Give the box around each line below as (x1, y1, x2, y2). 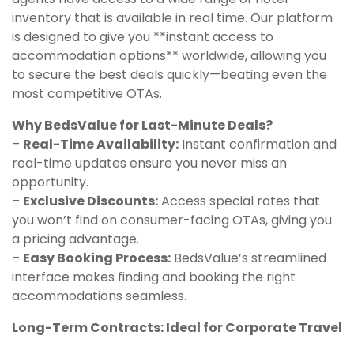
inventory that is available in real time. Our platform (12, 9, 333, 28)
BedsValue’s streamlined (171, 249, 326, 268)
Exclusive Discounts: (23, 192, 158, 211)
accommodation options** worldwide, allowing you (12, 47, 326, 66)
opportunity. (12, 173, 88, 192)
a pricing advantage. (12, 230, 139, 249)
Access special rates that (158, 192, 320, 211)
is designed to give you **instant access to (12, 28, 273, 47)
